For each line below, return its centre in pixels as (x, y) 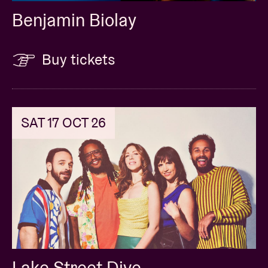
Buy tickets (79, 60)
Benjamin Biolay (74, 20)
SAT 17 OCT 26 (63, 123)
